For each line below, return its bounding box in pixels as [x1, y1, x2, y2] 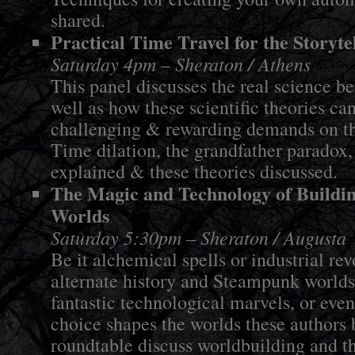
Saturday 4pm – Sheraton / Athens [51, 51, 311, 76]
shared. [51, 7, 105, 32]
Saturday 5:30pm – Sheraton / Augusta [51, 224, 346, 250]
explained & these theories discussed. [51, 158, 338, 184]
